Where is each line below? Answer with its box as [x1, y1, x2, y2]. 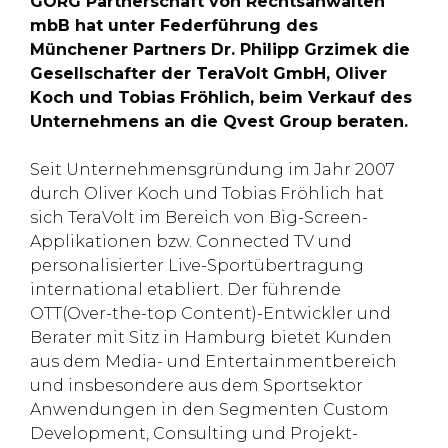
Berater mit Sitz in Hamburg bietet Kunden [30, 328, 392, 347]
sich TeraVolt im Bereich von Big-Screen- [30, 208, 368, 227]
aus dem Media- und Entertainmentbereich [30, 352, 397, 371]
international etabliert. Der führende [30, 280, 341, 299]
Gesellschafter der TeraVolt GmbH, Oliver [30, 64, 387, 83]
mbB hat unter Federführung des [30, 16, 318, 35]
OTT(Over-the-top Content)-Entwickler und [30, 304, 391, 323]
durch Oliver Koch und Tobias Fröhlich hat [30, 184, 384, 203]
